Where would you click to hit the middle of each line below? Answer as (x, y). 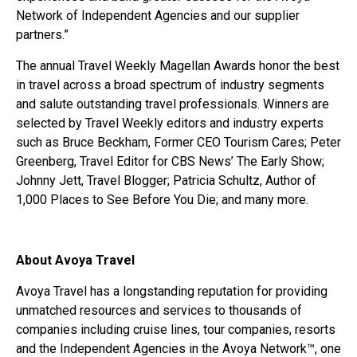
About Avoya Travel (75, 261)
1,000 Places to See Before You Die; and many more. (162, 199)
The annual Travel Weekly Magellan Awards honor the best (178, 65)
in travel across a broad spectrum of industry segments (170, 84)
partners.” (42, 35)
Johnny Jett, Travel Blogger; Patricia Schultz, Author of (166, 180)
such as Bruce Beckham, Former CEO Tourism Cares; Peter (178, 142)
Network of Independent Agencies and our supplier (158, 16)
